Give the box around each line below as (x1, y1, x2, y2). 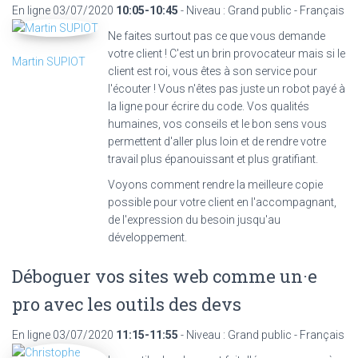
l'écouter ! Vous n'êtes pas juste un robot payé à (108, 82, 345, 95)
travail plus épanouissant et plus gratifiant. (108, 152, 318, 165)
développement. (108, 230, 187, 244)
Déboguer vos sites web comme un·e (12, 264, 317, 288)
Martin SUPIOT (12, 54, 86, 68)
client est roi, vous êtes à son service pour (108, 64, 317, 78)
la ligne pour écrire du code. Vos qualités (108, 99, 309, 113)
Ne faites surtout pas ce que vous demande (108, 29, 325, 42)
